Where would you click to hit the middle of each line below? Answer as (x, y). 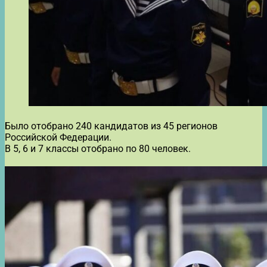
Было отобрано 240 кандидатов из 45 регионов (111, 126)
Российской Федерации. (58, 137)
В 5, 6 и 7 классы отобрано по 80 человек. (98, 148)
